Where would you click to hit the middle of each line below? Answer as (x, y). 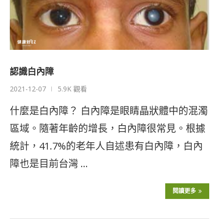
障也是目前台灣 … (49, 164)
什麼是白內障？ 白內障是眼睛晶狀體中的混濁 (109, 111)
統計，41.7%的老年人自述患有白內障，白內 (106, 146)
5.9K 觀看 (72, 89)
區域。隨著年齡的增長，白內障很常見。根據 (108, 129)
